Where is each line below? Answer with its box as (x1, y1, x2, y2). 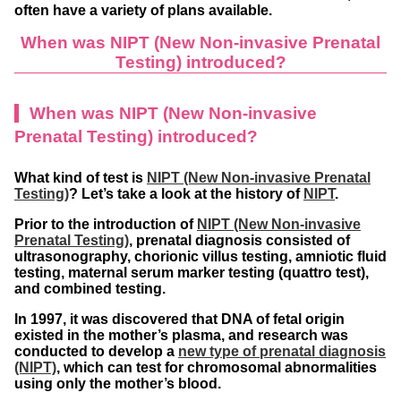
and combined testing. (14, 280, 166, 296)
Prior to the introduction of (14, 216, 197, 232)
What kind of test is (14, 169, 147, 185)
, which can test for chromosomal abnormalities (56, 359, 377, 375)
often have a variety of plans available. (14, 2, 272, 18)
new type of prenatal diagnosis (178, 343, 386, 359)
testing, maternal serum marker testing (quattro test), (14, 264, 369, 280)
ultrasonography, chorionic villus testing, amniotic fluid (14, 248, 387, 264)
